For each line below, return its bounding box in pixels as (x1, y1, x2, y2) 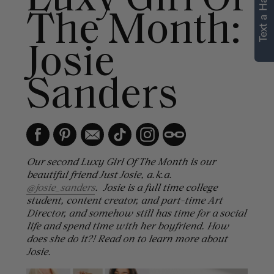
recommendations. (88, 12, 177, 23)
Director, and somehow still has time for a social (26, 207, 246, 219)
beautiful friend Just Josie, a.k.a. (26, 168, 172, 180)
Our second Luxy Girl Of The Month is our (26, 155, 215, 168)
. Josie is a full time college (94, 181, 217, 193)
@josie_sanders (26, 181, 95, 193)
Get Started (168, 44, 214, 53)
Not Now (105, 44, 140, 53)
